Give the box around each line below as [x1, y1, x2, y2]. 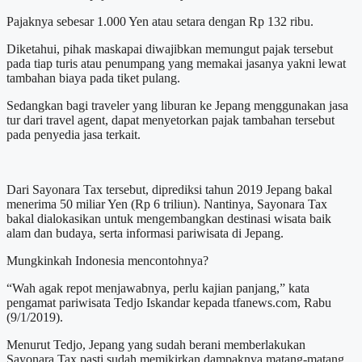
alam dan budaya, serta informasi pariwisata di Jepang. [6, 225, 284, 240]
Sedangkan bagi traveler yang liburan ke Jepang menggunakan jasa [6, 98, 348, 112]
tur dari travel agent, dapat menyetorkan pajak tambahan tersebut [6, 112, 335, 127]
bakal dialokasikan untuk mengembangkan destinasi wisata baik [6, 211, 331, 225]
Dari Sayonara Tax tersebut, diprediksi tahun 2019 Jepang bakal [6, 182, 332, 196]
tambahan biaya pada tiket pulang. [6, 70, 180, 85]
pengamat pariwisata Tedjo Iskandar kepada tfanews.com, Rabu [6, 295, 331, 309]
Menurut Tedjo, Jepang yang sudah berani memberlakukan [6, 337, 305, 351]
